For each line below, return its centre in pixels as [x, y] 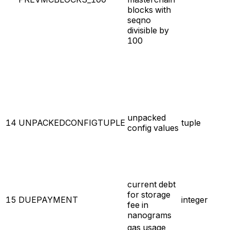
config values [153, 128]
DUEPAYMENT [48, 199]
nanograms [149, 215]
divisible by [148, 30]
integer [195, 199]
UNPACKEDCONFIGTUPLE [72, 122]
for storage [149, 194]
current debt [151, 184]
